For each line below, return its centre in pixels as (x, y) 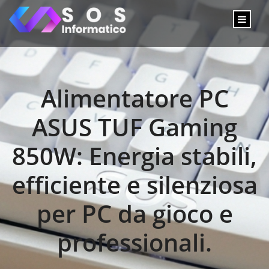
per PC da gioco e (134, 213)
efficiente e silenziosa (134, 185)
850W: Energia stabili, (134, 156)
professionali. (134, 242)
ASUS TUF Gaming (134, 127)
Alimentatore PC (134, 98)
